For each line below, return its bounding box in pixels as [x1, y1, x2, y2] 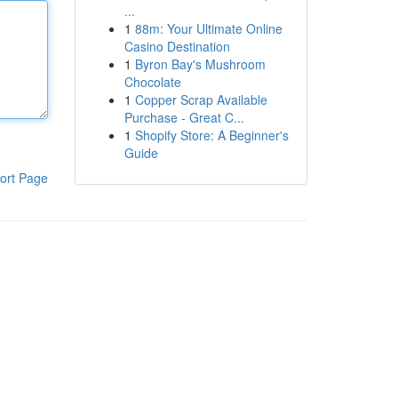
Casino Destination [123, 37, 230, 55]
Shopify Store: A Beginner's [134, 126, 289, 144]
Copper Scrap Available [134, 91, 267, 108]
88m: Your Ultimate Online [134, 20, 283, 37]
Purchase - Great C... [123, 108, 244, 126]
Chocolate [123, 73, 181, 91]
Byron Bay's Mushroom [134, 55, 266, 73]
